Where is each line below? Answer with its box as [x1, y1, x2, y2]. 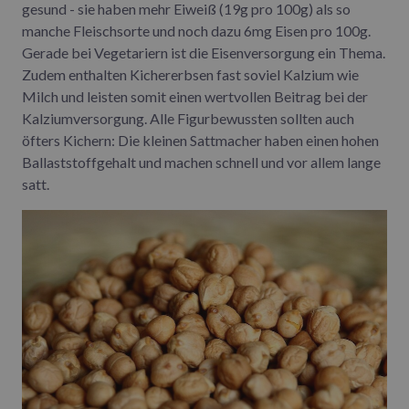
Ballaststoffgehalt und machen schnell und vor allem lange [22, 153, 381, 172]
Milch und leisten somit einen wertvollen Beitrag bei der [22, 88, 368, 106]
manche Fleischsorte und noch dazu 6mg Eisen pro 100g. [22, 22, 371, 40]
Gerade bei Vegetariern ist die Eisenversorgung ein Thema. [22, 44, 385, 62]
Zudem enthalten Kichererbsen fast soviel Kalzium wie [22, 66, 359, 84]
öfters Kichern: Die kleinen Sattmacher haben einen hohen [22, 131, 379, 150]
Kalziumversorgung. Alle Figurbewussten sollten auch [22, 110, 354, 128]
